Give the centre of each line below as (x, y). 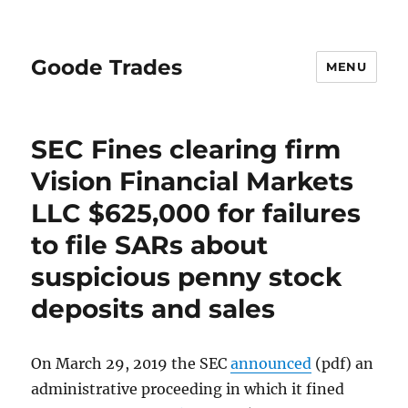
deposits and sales (153, 309)
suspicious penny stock (187, 277)
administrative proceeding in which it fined (188, 389)
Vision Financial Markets (193, 181)
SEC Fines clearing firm (186, 149)
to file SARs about (150, 245)
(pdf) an (343, 363)
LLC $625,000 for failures (196, 213)
